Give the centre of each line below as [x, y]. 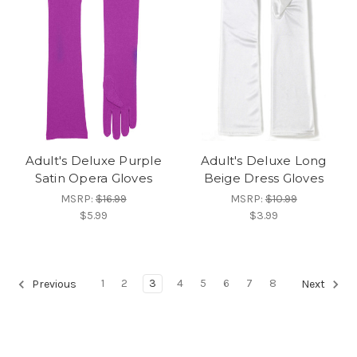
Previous [53, 284]
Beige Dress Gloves [263, 178]
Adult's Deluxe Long [263, 160]
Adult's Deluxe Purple [93, 160]
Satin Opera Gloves [93, 178]
